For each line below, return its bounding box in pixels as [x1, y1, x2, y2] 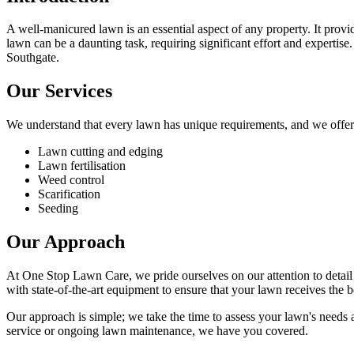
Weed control [38, 173, 104, 187]
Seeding [38, 201, 78, 216]
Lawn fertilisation [38, 159, 126, 173]
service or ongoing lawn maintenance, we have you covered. [6, 324, 308, 338]
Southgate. [6, 51, 59, 65]
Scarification [38, 187, 100, 201]
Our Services [6, 81, 112, 102]
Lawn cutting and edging [38, 145, 163, 159]
